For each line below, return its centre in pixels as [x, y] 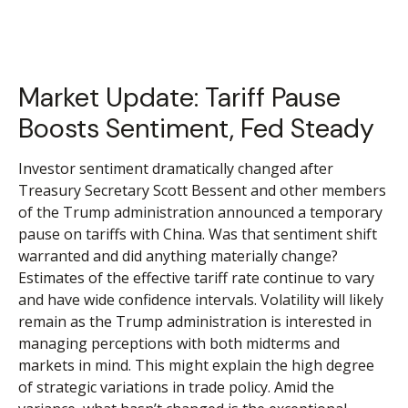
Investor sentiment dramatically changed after [176, 168]
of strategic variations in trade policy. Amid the [176, 387]
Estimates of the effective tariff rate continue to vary [196, 278]
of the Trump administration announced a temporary [200, 212]
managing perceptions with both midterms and [179, 343]
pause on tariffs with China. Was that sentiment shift [198, 234]
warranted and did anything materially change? [178, 256]
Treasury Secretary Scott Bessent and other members [202, 190]
